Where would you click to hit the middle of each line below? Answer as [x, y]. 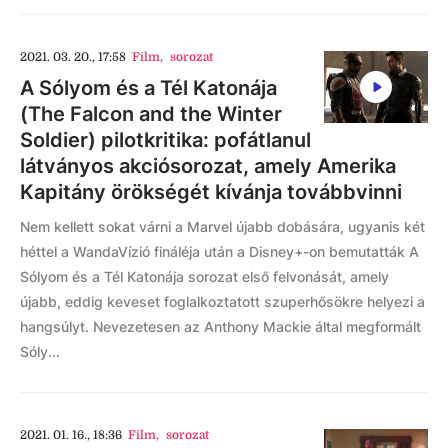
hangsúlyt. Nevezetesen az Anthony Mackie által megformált [220, 326]
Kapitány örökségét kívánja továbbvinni [211, 192]
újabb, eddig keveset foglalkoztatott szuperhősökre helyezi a [222, 301]
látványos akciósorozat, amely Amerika [208, 166]
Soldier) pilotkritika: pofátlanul [165, 140]
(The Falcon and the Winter [151, 114]
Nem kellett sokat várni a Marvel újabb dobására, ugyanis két [222, 226]
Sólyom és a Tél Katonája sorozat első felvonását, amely [204, 276]
